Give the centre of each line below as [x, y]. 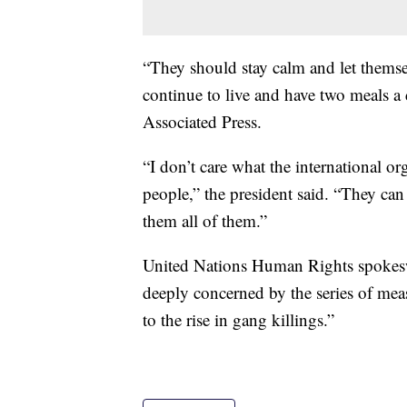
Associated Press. [202, 122]
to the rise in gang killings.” [238, 320]
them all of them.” [205, 221]
